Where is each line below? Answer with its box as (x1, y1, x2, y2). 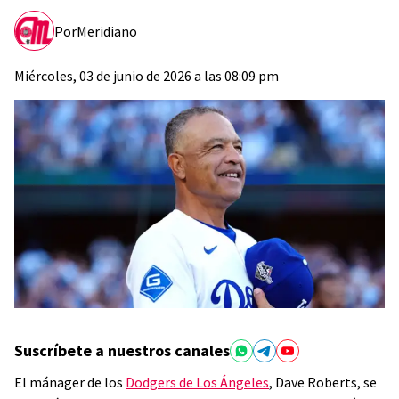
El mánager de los (14, 373, 126, 391)
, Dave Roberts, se (269, 373, 377, 391)
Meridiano (77, 21, 137, 40)
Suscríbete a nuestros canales (14, 340, 230, 361)
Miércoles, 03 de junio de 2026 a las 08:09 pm (14, 67, 279, 85)
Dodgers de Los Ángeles (126, 373, 269, 391)
